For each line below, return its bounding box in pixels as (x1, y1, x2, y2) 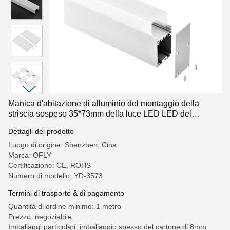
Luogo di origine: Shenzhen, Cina (8, 141, 117, 149)
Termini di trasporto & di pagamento (8, 189, 124, 197)
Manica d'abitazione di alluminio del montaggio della (8, 99, 199, 108)
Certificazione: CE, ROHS (8, 161, 91, 169)
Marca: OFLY (8, 151, 51, 159)
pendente (8, 120, 43, 128)
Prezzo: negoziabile (8, 213, 72, 221)
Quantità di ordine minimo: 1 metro (8, 202, 121, 210)
